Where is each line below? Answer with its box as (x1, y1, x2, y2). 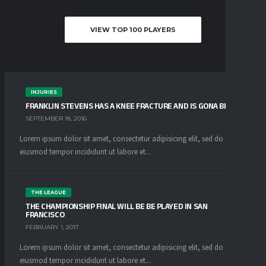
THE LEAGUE (30, 189, 66, 195)
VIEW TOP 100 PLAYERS (90, 25, 176, 34)
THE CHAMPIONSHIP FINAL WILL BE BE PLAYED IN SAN (26, 201, 208, 211)
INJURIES (30, 88, 57, 95)
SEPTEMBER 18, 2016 (26, 115, 87, 123)
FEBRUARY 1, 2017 (26, 223, 79, 232)
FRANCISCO (26, 209, 65, 219)
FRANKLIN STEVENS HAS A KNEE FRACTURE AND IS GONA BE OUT (26, 100, 245, 110)
